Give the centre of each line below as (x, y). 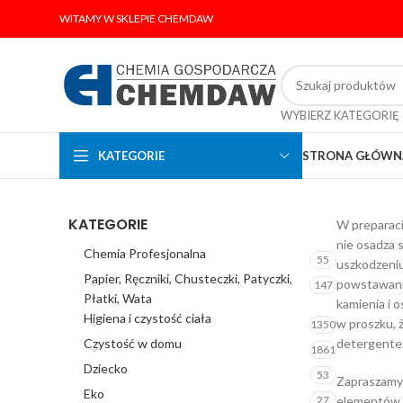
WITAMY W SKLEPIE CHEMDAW (136, 18)
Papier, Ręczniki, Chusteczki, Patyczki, (188, 278)
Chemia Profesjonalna (145, 253)
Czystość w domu (133, 343)
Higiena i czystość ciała (148, 318)
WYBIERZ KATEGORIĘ (340, 115)
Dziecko (106, 368)
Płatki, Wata (118, 298)
